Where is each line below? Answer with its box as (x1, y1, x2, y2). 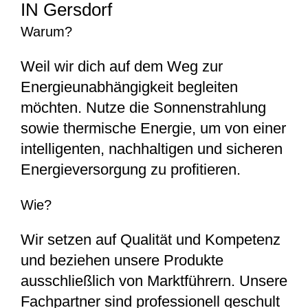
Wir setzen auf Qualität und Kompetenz (21, 231, 280, 248)
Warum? (21, 24, 72, 39)
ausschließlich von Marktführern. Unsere (21, 272, 287, 289)
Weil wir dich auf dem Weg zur (21, 58, 223, 75)
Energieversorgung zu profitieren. (21, 161, 241, 178)
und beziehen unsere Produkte (21, 252, 223, 269)
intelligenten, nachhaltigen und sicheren (21, 140, 283, 157)
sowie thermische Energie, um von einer (21, 120, 286, 137)
